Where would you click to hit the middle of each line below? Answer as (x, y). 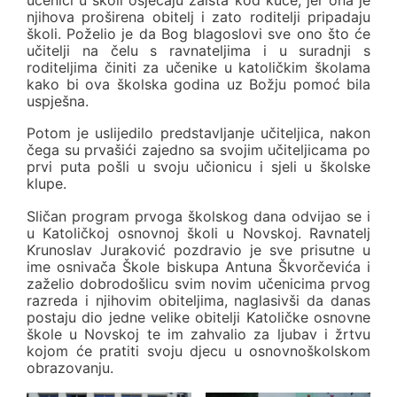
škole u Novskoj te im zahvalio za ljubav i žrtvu (198, 334)
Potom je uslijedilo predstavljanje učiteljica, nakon (198, 133)
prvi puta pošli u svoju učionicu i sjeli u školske (198, 167)
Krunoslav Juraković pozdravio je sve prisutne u (198, 249)
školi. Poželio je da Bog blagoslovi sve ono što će (198, 33)
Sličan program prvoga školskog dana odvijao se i (198, 216)
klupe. (47, 184)
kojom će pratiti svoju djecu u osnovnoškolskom (198, 350)
